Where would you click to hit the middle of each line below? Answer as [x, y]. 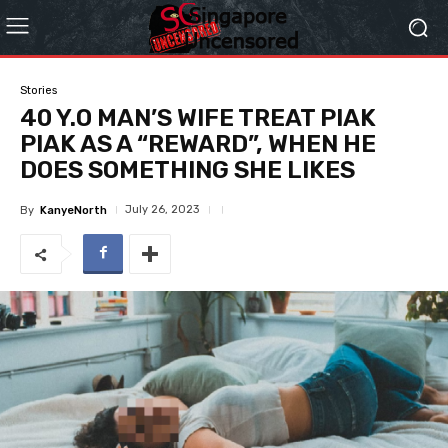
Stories [38, 90]
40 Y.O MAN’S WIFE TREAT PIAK [198, 118]
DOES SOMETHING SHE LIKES [187, 170]
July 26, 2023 [162, 209]
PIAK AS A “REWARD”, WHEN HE [198, 144]
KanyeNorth [73, 210]
